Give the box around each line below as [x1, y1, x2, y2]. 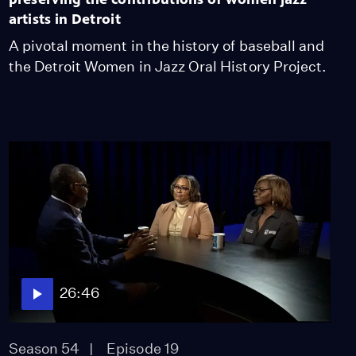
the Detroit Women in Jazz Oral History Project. [8, 57, 327, 75]
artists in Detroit [8, 10, 121, 28]
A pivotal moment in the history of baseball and [8, 37, 325, 54]
